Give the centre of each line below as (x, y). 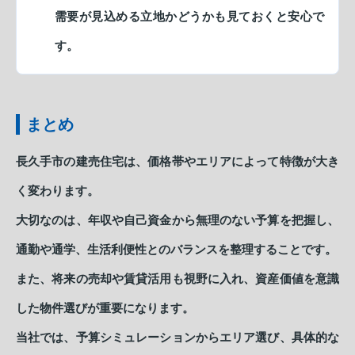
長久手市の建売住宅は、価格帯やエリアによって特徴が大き (177, 161)
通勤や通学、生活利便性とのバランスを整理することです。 (176, 249)
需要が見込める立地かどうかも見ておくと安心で (189, 16)
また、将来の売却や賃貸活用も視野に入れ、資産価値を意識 (177, 279)
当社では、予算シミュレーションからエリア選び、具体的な (177, 337)
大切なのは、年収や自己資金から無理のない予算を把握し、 (177, 220)
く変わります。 (57, 191)
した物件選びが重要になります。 (105, 308)
